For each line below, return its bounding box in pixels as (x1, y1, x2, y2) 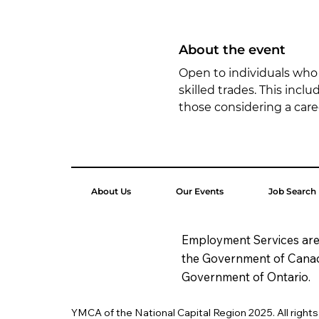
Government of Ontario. (182, 268, 311, 284)
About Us (90, 185, 131, 197)
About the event (178, 41, 286, 58)
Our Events (175, 185, 224, 197)
